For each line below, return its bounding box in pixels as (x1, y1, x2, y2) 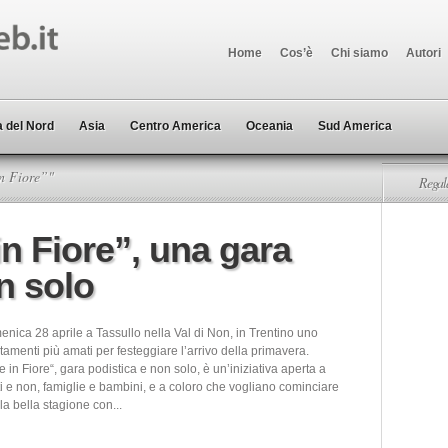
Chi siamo (331, 46, 388, 60)
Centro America (130, 119, 221, 133)
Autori (406, 46, 441, 60)
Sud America (318, 119, 392, 133)
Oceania (246, 119, 293, 133)
